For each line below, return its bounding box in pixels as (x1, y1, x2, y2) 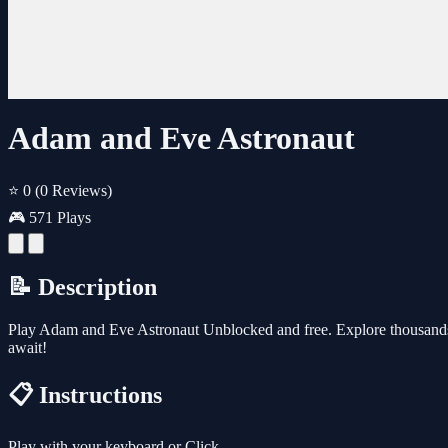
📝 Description (8, 273, 157, 300)
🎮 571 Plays (8, 208, 91, 226)
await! (8, 338, 47, 356)
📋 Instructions (8, 381, 162, 408)
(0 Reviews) (35, 181, 112, 199)
